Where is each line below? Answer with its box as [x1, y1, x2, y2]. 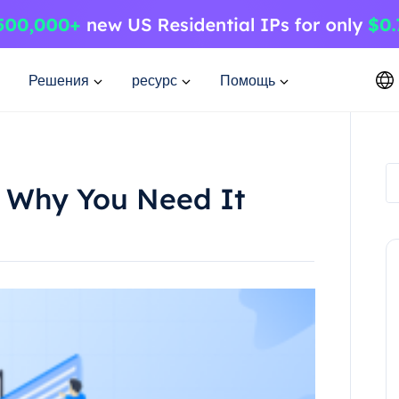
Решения [28, 70, 89, 89]
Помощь [220, 70, 275, 89]
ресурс [132, 70, 177, 89]
